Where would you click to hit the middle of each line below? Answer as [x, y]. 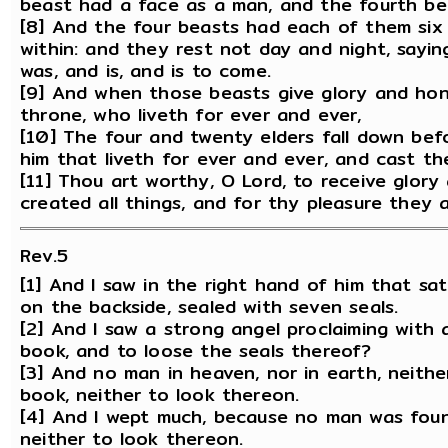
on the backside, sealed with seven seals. [209, 307]
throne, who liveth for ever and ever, [191, 114]
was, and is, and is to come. [145, 70]
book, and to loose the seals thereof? [196, 351]
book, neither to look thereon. [160, 395]
